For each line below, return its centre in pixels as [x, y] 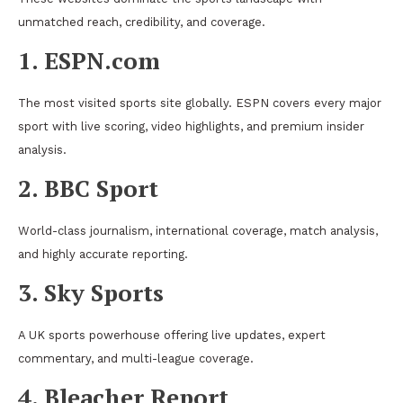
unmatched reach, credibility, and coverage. [142, 22]
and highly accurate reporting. [103, 254]
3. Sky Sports [91, 292]
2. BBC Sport [88, 188]
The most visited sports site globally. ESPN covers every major [200, 103]
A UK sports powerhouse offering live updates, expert [172, 335]
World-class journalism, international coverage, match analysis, [198, 230]
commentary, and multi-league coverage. [136, 358]
